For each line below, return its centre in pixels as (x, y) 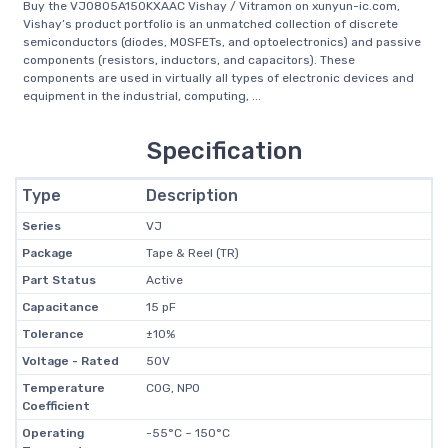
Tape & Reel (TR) (192, 253)
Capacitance (60, 307)
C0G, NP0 (172, 388)
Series (41, 226)
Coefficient (55, 406)
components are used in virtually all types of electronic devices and (218, 78)
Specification (224, 151)
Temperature (63, 388)
